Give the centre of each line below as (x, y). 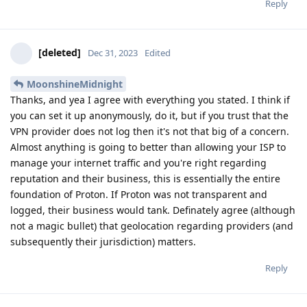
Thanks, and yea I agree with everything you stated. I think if (150, 99)
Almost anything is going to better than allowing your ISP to (148, 147)
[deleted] (60, 52)
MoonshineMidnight (75, 84)
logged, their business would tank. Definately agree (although (153, 210)
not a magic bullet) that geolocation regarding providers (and (152, 225)
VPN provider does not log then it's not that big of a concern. (150, 131)
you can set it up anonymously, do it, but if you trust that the (149, 115)
